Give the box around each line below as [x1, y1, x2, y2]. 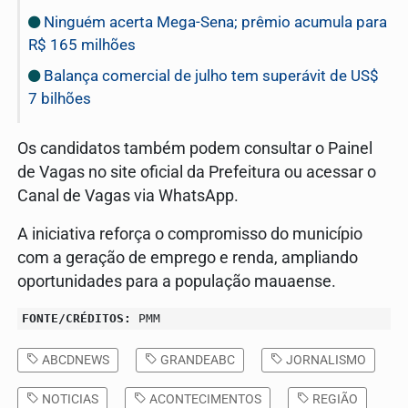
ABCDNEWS [39, 352, 109, 367]
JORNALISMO [283, 352, 366, 367]
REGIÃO [310, 391, 358, 406]
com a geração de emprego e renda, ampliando [17, 248, 358, 267]
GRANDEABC [158, 352, 235, 367]
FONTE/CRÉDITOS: [22, 311, 131, 325]
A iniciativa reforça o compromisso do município [17, 224, 362, 243]
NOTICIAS [39, 391, 98, 406]
